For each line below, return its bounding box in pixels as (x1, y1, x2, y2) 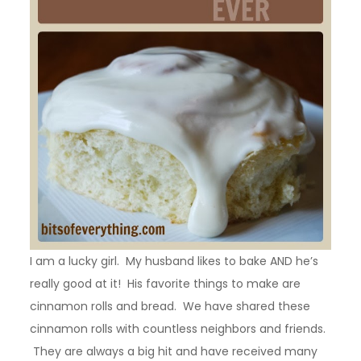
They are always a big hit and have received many (30, 342, 318, 359)
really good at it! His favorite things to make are (30, 275, 301, 292)
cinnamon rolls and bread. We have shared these (30, 297, 311, 314)
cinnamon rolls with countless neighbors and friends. (30, 320, 326, 337)
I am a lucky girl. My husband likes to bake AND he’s (30, 252, 319, 269)
